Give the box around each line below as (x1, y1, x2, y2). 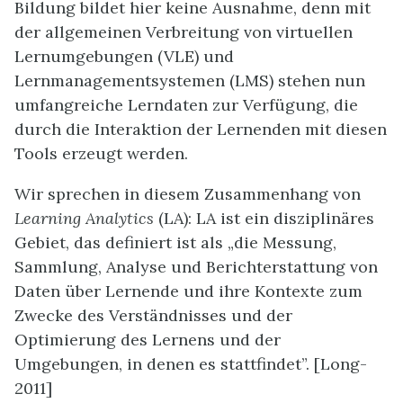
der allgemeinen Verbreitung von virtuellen (14, 21, 353, 42)
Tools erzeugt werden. (14, 142, 188, 164)
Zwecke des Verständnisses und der (14, 304, 292, 326)
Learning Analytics (14, 207, 154, 228)
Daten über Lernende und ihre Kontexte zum (14, 280, 363, 301)
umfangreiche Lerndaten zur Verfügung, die (14, 94, 358, 115)
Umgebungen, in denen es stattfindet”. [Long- (14, 353, 367, 374)
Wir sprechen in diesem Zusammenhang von (14, 183, 361, 204)
